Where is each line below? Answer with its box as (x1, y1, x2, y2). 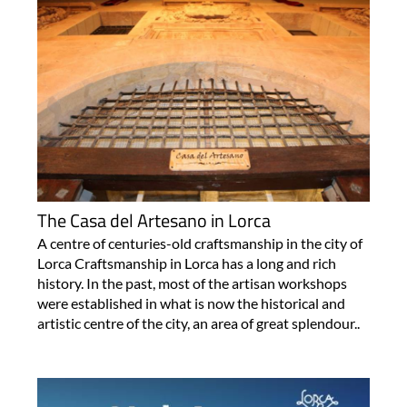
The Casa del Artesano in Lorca (36, 206, 271, 235)
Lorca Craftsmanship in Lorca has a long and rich (36, 254, 336, 273)
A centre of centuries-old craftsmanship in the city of (36, 234, 362, 253)
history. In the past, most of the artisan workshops (36, 274, 347, 293)
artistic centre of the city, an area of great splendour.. (36, 314, 360, 333)
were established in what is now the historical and (36, 294, 345, 313)
